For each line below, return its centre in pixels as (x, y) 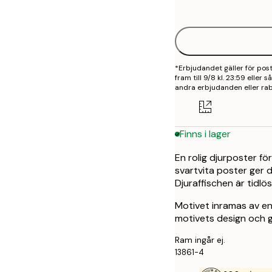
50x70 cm (225, 43)
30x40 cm (225, 16)
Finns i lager (205, 134)
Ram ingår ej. (200, 240)
